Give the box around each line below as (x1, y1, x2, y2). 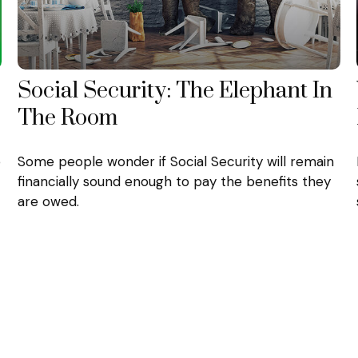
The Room (18, 104, 118, 132)
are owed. (18, 193, 80, 211)
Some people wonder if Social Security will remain (18, 153, 335, 171)
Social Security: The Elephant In (18, 77, 333, 105)
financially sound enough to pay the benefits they (18, 173, 332, 191)
